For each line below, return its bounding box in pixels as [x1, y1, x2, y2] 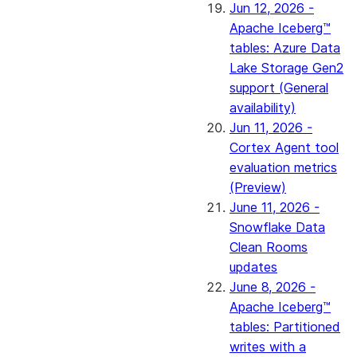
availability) [229, 100, 296, 116]
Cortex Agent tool [229, 139, 339, 155]
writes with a [229, 339, 306, 355]
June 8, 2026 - [229, 279, 316, 295]
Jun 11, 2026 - [229, 120, 312, 135]
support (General [229, 80, 328, 96]
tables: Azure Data [229, 40, 340, 56]
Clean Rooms [229, 239, 308, 255]
